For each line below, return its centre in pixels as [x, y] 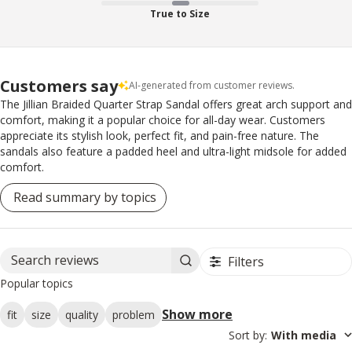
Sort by [247, 335]
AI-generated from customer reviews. [212, 86]
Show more [197, 315]
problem [134, 314]
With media [304, 335]
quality [82, 314]
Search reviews [143, 268]
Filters [246, 261]
